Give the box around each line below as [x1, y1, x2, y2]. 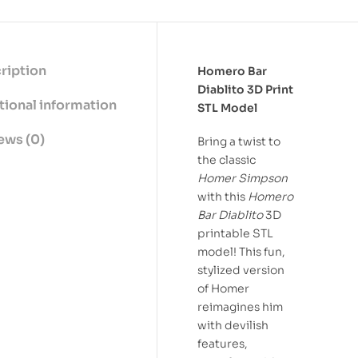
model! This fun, [197, 245, 285, 260]
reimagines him [197, 300, 283, 315]
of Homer [197, 281, 249, 296]
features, [197, 336, 248, 352]
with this [197, 189, 248, 205]
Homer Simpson [197, 171, 288, 186]
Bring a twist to [197, 134, 280, 149]
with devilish [197, 318, 268, 333]
